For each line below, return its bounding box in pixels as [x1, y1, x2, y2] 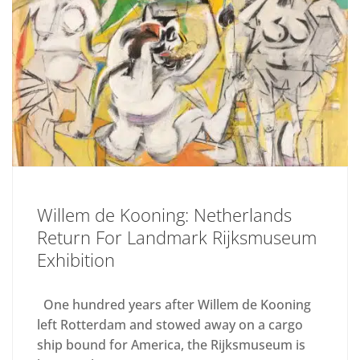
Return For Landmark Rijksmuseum [37, 224, 317, 249]
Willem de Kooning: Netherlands [37, 202, 292, 227]
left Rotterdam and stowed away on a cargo [37, 315, 303, 333]
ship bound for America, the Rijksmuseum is [37, 335, 305, 354]
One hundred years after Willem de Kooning [37, 295, 311, 313]
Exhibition [37, 247, 115, 272]
